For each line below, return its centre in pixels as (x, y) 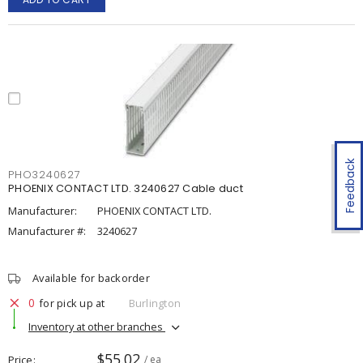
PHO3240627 (45, 175)
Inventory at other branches (97, 326)
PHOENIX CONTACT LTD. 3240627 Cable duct (126, 188)
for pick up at (72, 303)
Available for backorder (91, 278)
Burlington (154, 303)
